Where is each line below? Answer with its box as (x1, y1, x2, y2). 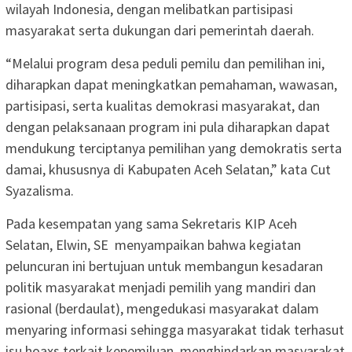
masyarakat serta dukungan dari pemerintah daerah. (5, 20, 314, 39)
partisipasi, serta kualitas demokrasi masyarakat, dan (5, 96, 320, 115)
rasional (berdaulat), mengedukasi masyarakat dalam (5, 299, 319, 317)
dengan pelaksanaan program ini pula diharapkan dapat (5, 117, 330, 136)
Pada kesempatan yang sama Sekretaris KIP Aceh (5, 214, 297, 233)
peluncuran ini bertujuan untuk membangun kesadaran (5, 256, 323, 275)
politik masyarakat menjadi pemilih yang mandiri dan (5, 277, 316, 296)
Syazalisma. (5, 181, 74, 200)
